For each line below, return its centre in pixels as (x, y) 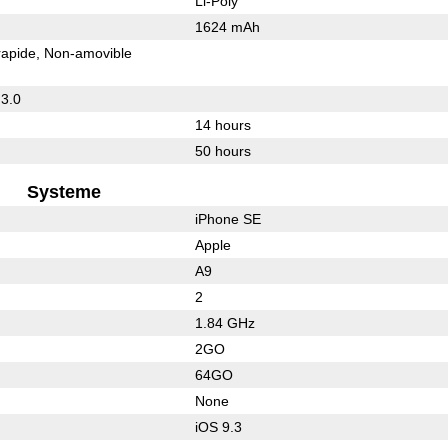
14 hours (222, 124)
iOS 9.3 (218, 426)
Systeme (64, 191)
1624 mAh (227, 26)
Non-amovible (88, 52)
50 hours (222, 150)
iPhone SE (227, 218)
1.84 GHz (224, 322)
